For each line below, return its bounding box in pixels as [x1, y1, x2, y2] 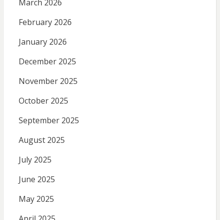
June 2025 [18, 173, 55, 185]
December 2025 [18, 55, 76, 67]
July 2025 [18, 154, 52, 165]
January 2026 [18, 36, 67, 47]
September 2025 [18, 114, 79, 126]
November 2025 [18, 75, 78, 86]
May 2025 [18, 193, 54, 204]
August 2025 [18, 134, 65, 145]
